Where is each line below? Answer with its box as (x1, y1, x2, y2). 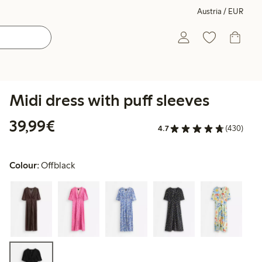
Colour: (9, 160, 39, 171)
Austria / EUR (197, 6, 243, 16)
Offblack (41, 160, 75, 171)
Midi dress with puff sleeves (9, 90, 209, 110)
